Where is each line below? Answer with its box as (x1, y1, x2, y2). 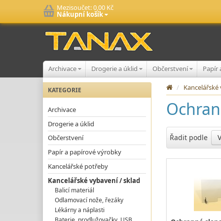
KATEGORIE (48, 86, 81, 94)
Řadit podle (170, 133, 208, 142)
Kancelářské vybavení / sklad (48, 176, 140, 185)
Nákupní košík (57, 10, 105, 19)
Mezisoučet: (57, 3, 93, 12)
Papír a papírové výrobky (48, 147, 121, 157)
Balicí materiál (55, 185, 95, 194)
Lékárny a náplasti (55, 205, 105, 214)
